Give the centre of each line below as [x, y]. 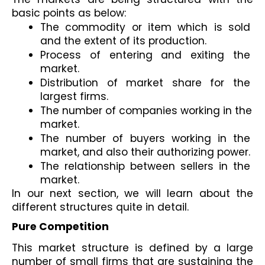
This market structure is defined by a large [132, 248]
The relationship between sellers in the [145, 167]
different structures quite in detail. [102, 207]
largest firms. [74, 97]
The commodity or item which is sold [145, 28]
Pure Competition [60, 226]
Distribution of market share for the [145, 83]
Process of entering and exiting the [145, 55]
